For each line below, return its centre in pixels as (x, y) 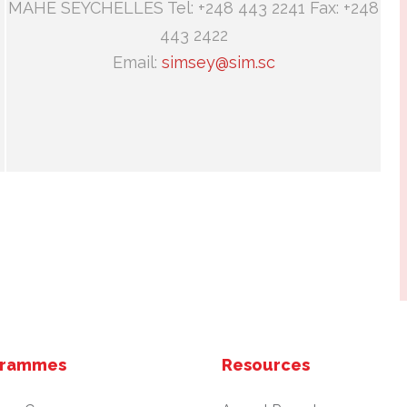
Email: (137, 63)
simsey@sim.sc (218, 63)
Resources (266, 365)
